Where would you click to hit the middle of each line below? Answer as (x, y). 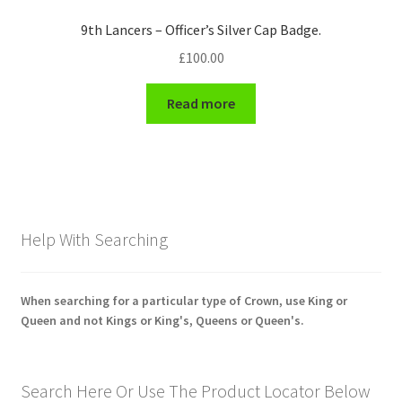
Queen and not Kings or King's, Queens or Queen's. (162, 320)
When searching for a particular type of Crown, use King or (184, 300)
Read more (201, 103)
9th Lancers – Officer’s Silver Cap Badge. (201, 30)
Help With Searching (94, 240)
